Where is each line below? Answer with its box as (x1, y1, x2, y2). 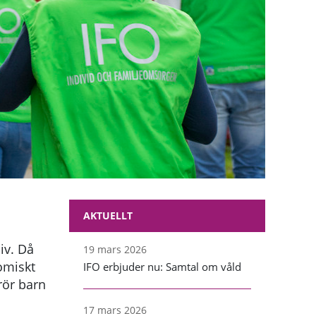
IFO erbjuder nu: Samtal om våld (83, 259, 242, 274)
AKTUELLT (83, 208, 133, 222)
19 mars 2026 (83, 242, 147, 256)
